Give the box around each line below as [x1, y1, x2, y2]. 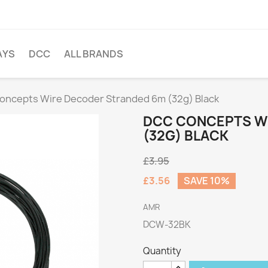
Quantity [143, 245, 181, 257]
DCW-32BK [143, 218, 191, 231]
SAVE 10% [184, 174, 230, 187]
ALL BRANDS [64, 47, 123, 60]
